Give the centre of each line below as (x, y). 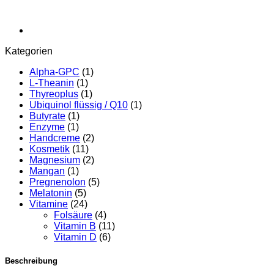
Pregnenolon (57, 182)
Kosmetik (50, 149)
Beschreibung (31, 261)
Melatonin (51, 193)
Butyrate (47, 116)
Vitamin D (75, 237)
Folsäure (73, 215)
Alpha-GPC (54, 72)
